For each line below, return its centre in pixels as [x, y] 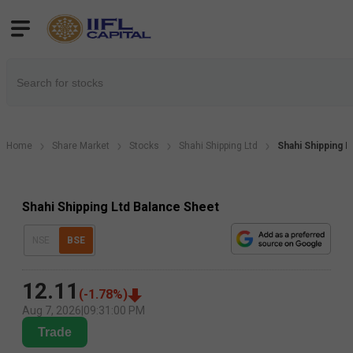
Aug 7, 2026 [52, 311]
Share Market [81, 146]
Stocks [144, 146]
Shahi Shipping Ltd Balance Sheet [121, 206]
